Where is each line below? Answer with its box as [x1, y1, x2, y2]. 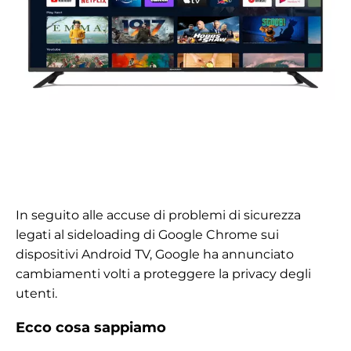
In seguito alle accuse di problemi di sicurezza [16, 208, 301, 223]
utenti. [16, 286, 57, 302]
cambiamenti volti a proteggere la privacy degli [16, 266, 311, 282]
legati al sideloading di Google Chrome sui [16, 227, 279, 243]
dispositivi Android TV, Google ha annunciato [16, 247, 294, 262]
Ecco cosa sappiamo [16, 319, 166, 337]
